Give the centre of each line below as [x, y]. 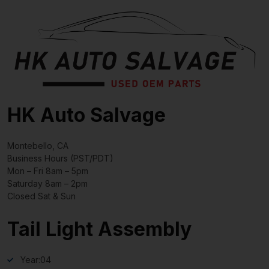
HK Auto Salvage [86, 115]
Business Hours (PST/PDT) [60, 159]
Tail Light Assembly [99, 229]
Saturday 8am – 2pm [47, 184]
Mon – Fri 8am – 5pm [48, 171]
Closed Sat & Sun [41, 196]
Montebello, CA [38, 146]
